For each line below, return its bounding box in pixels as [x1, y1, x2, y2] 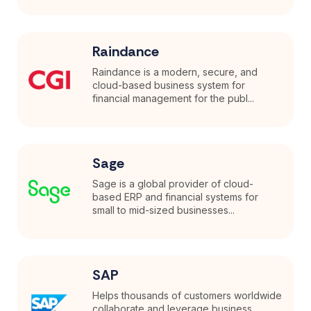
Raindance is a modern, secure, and [92, 66, 258, 78]
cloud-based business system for [92, 79, 246, 92]
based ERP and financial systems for [92, 191, 259, 203]
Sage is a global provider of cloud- [92, 178, 254, 190]
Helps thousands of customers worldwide [92, 289, 283, 302]
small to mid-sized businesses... [92, 204, 235, 217]
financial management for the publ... [92, 92, 255, 105]
